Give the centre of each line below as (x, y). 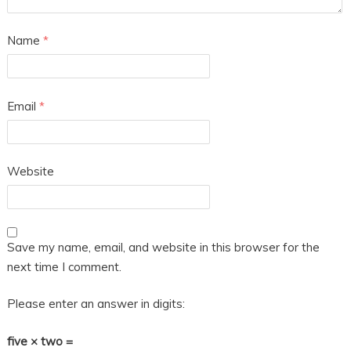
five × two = (40, 341)
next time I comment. (64, 266)
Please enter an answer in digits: (96, 304)
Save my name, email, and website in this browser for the (163, 247)
